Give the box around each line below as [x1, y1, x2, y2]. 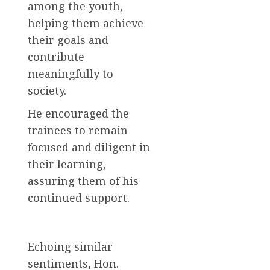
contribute [28, 49, 84, 64]
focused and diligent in [28, 139, 150, 154]
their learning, [28, 156, 106, 171]
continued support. [28, 190, 130, 205]
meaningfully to [28, 66, 113, 81]
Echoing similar [28, 239, 113, 254]
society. [28, 83, 66, 98]
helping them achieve [28, 15, 143, 30]
